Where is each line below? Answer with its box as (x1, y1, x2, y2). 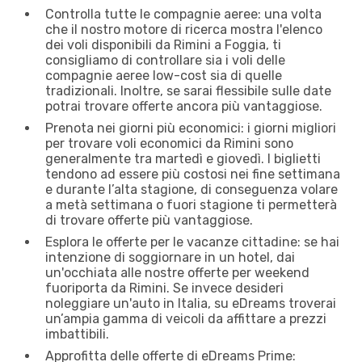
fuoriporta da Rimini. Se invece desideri (45, 280, 284, 296)
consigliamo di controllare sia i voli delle (45, 52, 285, 68)
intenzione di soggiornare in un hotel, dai (45, 249, 295, 265)
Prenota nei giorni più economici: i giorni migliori (45, 120, 336, 136)
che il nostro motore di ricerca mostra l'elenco (45, 21, 322, 37)
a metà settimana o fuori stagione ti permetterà (45, 196, 337, 213)
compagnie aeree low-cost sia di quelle (45, 67, 282, 83)
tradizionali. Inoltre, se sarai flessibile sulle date (45, 82, 331, 99)
